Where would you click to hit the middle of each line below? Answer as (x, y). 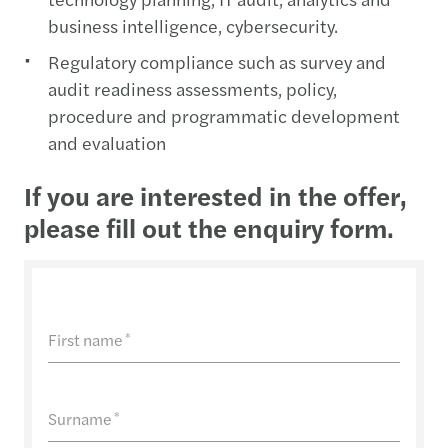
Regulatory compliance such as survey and (217, 61)
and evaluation (107, 142)
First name (85, 339)
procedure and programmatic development (224, 115)
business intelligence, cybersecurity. (193, 25)
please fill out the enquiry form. (209, 227)
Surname (80, 418)
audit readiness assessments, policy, (192, 88)
